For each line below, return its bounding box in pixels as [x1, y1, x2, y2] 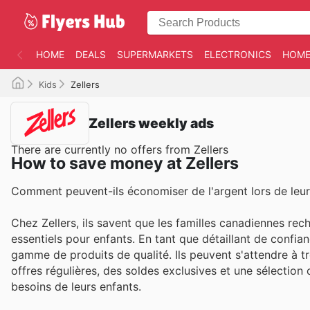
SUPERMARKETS [117, 48, 193, 60]
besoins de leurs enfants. [11, 280, 141, 294]
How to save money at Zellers [11, 154, 239, 173]
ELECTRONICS [204, 48, 271, 60]
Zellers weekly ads [89, 114, 214, 131]
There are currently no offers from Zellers [11, 143, 228, 156]
